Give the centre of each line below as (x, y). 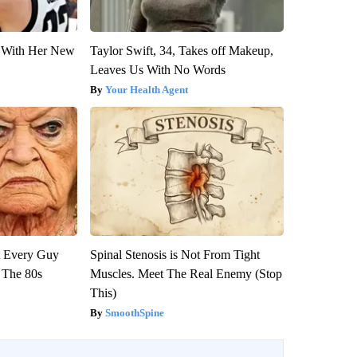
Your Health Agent (146, 89)
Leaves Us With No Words (157, 69)
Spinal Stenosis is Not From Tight (175, 254)
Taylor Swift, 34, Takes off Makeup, (181, 50)
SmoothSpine (134, 312)
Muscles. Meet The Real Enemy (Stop (186, 273)
